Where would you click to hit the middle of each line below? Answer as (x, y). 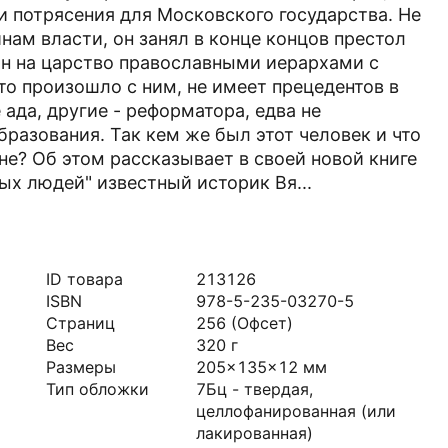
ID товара (84, 279)
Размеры (81, 367)
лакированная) (254, 433)
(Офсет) (262, 323)
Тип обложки (97, 389)
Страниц (80, 323)
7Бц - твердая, (254, 389)
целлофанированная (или (296, 411)
